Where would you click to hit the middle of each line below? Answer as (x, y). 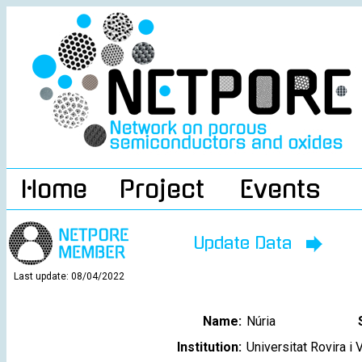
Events (280, 189)
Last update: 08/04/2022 (69, 276)
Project (162, 189)
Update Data (250, 243)
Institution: (209, 347)
